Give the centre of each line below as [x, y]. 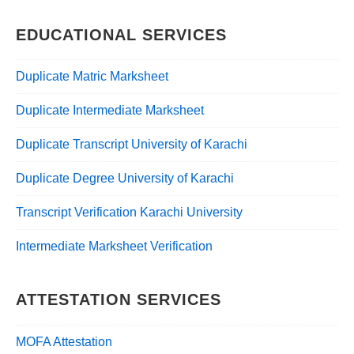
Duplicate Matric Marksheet [92, 77]
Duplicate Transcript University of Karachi [132, 145]
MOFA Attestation [64, 341]
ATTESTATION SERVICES [119, 300]
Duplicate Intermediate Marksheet [110, 111]
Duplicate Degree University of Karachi [125, 179]
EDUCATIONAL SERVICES [121, 34]
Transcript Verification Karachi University [129, 213]
